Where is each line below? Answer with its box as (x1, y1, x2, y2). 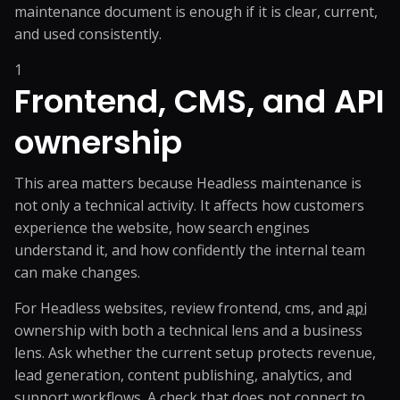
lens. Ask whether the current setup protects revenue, (14, 343, 376, 362)
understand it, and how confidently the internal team (14, 240, 365, 260)
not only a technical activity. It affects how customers (14, 196, 364, 215)
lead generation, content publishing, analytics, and (14, 365, 352, 385)
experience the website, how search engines (14, 218, 310, 237)
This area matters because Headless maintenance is (14, 173, 362, 193)
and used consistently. (14, 24, 162, 44)
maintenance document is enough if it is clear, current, (14, 2, 378, 21)
